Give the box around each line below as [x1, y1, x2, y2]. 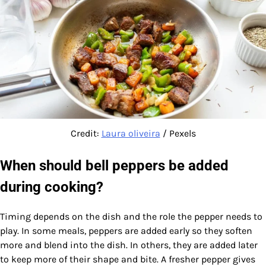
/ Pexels [160, 128, 196, 140]
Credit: [70, 128, 102, 140]
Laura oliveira [101, 128, 160, 140]
